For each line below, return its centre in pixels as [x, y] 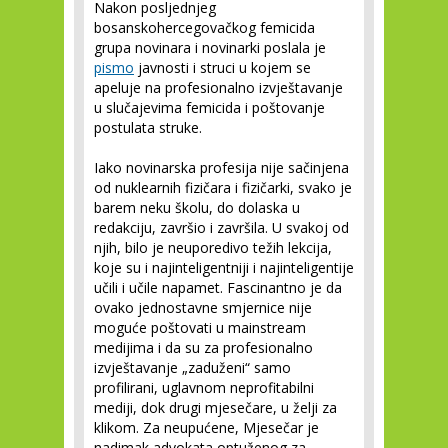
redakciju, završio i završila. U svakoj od [221, 227]
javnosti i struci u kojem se [222, 67]
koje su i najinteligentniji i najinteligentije [224, 267]
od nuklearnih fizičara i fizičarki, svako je [223, 187]
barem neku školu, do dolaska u [197, 207]
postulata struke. [148, 127]
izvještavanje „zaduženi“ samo [192, 367]
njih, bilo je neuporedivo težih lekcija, [213, 247]
